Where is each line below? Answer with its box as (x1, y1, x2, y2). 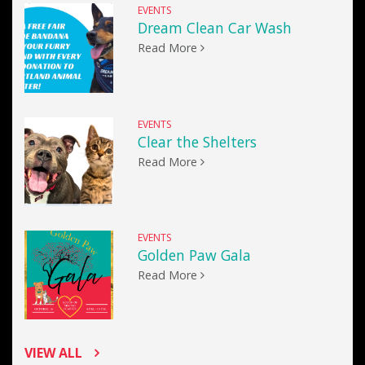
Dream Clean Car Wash (138, 18, 292, 38)
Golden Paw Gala (138, 245, 252, 266)
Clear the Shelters (138, 131, 257, 152)
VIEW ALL (24, 344, 82, 363)
